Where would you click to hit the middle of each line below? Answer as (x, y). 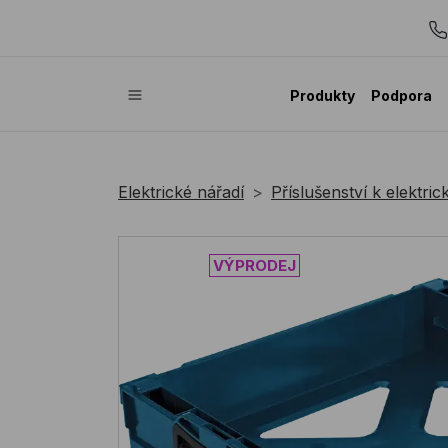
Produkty (322, 95)
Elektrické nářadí (181, 192)
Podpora (401, 95)
